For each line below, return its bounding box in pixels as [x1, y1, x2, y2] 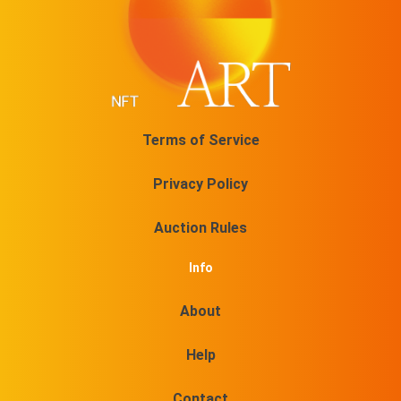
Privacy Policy [153, 175, 248, 193]
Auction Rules [154, 219, 247, 237]
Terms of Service [141, 132, 260, 149]
